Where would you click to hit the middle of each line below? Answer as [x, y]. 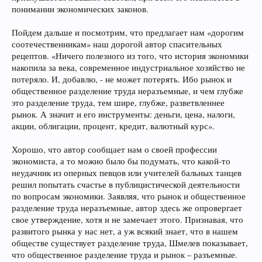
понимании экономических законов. [80, 9]
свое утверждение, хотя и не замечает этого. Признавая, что [127, 220]
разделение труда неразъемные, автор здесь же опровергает [127, 208]
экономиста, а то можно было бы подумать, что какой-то [121, 161]
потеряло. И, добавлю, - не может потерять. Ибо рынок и [122, 79]
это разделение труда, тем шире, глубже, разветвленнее [118, 103]
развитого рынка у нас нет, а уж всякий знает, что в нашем [125, 231]
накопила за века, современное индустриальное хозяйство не [128, 68]
